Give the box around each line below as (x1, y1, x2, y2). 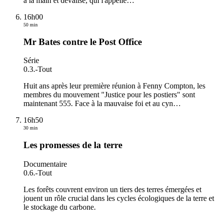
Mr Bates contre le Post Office (23, 36, 142, 47)
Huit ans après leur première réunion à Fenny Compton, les (23, 82, 205, 90)
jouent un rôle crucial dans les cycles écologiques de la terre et (23, 194, 214, 202)
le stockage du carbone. (23, 202, 96, 211)
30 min (23, 125, 38, 131)
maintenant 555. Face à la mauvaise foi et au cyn (23, 99, 173, 108)
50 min (23, 22, 38, 27)
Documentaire (23, 159, 67, 168)
